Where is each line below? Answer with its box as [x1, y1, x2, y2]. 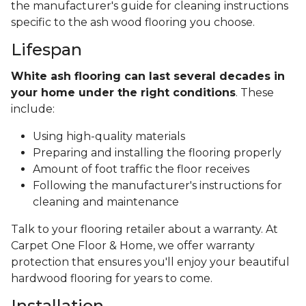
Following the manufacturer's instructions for [33, 179, 282, 193]
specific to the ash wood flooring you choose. [11, 16, 255, 29]
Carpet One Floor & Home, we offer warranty [11, 239, 255, 253]
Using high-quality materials [33, 130, 185, 143]
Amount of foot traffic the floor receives [33, 163, 252, 176]
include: [11, 102, 55, 116]
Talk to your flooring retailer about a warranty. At [11, 223, 278, 236]
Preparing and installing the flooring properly [33, 146, 284, 160]
